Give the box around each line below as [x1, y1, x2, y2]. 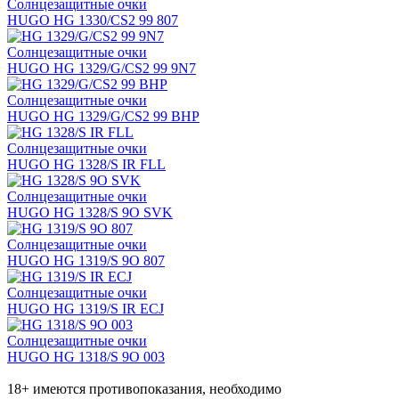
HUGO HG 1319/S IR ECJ [7, 301, 164, 317]
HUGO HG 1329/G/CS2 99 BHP [7, 109, 199, 125]
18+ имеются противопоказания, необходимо [7, 381, 281, 397]
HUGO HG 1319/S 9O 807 [7, 253, 165, 269]
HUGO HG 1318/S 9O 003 [7, 349, 165, 365]
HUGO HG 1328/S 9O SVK [7, 205, 173, 221]
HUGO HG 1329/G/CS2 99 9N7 [7, 61, 196, 77]
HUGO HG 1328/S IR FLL [7, 157, 166, 173]
